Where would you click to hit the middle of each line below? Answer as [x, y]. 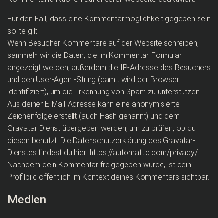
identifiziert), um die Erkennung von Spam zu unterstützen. [104, 92]
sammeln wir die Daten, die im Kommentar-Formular [94, 55]
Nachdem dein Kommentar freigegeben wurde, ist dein [99, 165]
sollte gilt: [23, 31]
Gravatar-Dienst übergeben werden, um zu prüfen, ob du [101, 128]
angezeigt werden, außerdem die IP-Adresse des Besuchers [109, 67]
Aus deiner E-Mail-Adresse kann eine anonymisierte [93, 104]
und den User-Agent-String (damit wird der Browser [93, 80]
